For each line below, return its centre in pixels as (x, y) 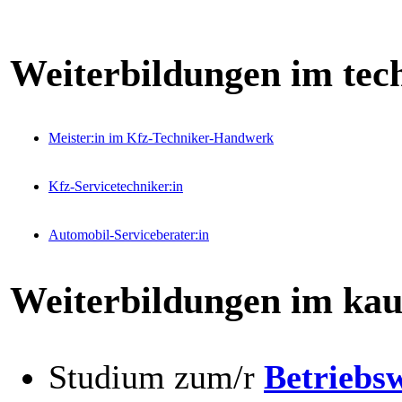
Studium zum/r (156, 376)
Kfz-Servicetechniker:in (116, 187)
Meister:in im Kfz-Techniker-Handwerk (161, 138)
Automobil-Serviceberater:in (129, 235)
